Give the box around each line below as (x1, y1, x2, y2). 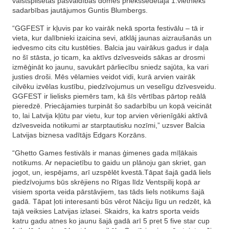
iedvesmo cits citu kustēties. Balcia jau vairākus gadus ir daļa (12, 43, 209, 52)
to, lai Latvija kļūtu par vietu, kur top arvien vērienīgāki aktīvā (12, 111, 208, 120)
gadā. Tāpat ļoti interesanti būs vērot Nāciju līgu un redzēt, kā (12, 197, 211, 205)
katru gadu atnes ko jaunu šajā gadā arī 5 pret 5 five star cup (12, 217, 210, 225)
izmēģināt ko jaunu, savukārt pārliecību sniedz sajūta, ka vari (12, 63, 209, 71)
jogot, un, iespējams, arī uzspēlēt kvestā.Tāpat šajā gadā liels (12, 168, 211, 176)
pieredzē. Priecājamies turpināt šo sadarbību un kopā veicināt (12, 102, 212, 110)
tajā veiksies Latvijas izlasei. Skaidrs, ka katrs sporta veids (12, 207, 199, 215)
